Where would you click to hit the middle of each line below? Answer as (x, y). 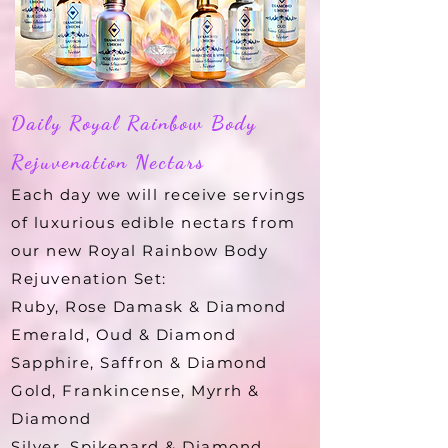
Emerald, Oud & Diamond (123, 334)
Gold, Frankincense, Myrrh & (135, 390)
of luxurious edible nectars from (153, 222)
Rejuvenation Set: (89, 278)
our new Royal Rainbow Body (139, 250)
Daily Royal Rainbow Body (134, 122)
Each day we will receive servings (158, 194)
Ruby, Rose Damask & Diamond (149, 306)
